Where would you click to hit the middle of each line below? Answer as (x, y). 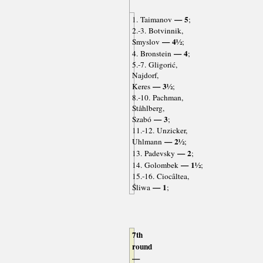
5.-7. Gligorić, (154, 65)
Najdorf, (145, 75)
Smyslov (146, 42)
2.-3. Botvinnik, (157, 31)
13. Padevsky (153, 154)
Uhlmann (147, 142)
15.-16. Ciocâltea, (160, 176)
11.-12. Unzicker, (159, 131)
